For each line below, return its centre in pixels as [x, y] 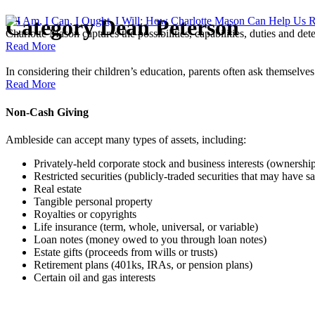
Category [50, 28]
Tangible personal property [93, 201]
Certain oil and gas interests [95, 277]
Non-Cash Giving [47, 112]
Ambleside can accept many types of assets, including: [126, 139]
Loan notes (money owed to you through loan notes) [150, 239]
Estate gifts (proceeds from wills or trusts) [126, 252]
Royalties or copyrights [85, 214]
